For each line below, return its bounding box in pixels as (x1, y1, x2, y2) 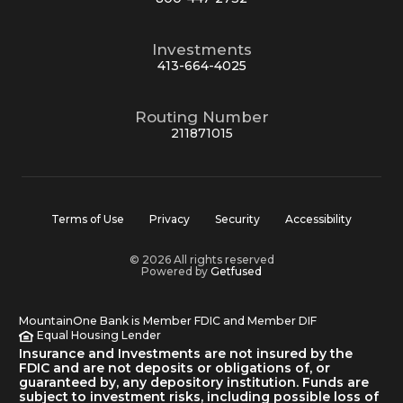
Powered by (141, 264, 210, 278)
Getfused (210, 264, 262, 278)
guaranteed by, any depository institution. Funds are (19, 373, 369, 390)
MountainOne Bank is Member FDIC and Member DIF (19, 313, 317, 327)
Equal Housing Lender (37, 327, 161, 342)
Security (215, 211, 260, 226)
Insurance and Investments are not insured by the (19, 345, 353, 362)
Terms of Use (51, 211, 124, 226)
